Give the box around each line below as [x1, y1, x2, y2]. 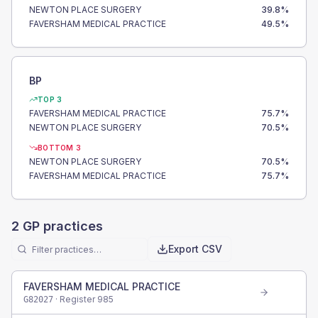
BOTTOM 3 [38, 143, 81, 152]
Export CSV [168, 243, 222, 255]
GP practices [19, 219, 103, 234]
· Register [53, 294, 97, 305]
